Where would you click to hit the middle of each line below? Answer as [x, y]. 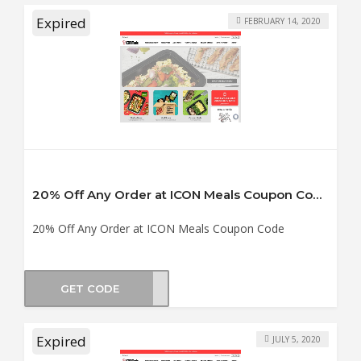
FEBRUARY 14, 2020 [282, 21]
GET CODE [89, 288]
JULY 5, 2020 [297, 339]
